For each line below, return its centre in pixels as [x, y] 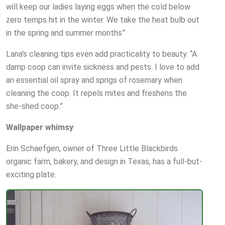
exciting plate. [31, 175]
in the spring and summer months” [66, 33]
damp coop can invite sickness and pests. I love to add [103, 67]
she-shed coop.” [34, 106]
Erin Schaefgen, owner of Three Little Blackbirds [92, 149]
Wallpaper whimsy [40, 128]
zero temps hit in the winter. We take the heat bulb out [103, 20]
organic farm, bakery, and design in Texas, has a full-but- [104, 162]
